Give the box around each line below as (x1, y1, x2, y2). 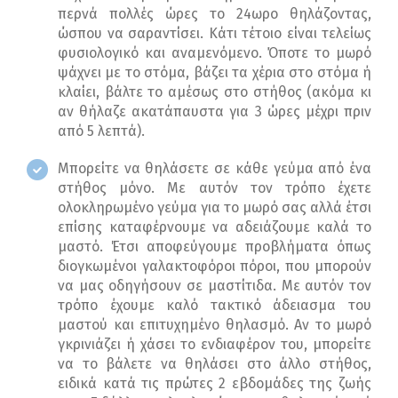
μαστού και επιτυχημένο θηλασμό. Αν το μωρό (58, 316, 371, 334)
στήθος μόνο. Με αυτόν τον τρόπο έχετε (58, 179, 371, 197)
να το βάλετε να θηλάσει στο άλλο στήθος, (58, 355, 371, 373)
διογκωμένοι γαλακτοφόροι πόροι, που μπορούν (58, 258, 371, 275)
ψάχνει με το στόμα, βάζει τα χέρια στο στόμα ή (58, 64, 371, 82)
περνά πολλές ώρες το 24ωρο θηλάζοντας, (58, 5, 371, 23)
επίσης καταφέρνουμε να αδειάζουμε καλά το (58, 219, 371, 236)
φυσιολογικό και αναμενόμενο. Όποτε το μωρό (58, 44, 371, 62)
